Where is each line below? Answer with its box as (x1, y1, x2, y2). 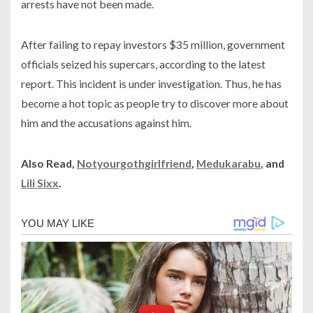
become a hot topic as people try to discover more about (21, 96, 289, 110)
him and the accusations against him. (21, 116, 191, 130)
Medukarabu (196, 156, 261, 170)
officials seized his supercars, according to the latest (21, 57, 265, 71)
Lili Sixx (21, 176, 59, 190)
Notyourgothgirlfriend (77, 156, 191, 170)
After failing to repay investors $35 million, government (21, 38, 285, 52)
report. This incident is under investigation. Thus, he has (21, 77, 282, 91)
